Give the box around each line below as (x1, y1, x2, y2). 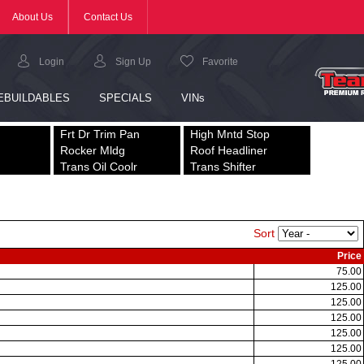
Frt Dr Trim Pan (60, 128, 140, 141)
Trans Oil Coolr (60, 160, 137, 173)
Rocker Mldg (60, 144, 125, 157)
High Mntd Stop (190, 128, 270, 141)
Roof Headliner (190, 144, 267, 157)
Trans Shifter (190, 160, 256, 173)
